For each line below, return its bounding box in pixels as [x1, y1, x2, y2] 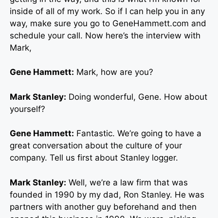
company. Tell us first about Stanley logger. [10, 153, 178, 163]
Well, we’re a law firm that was [66, 177, 188, 187]
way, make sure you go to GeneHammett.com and [10, 18, 206, 28]
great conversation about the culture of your [10, 141, 182, 151]
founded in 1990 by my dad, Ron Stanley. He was [10, 189, 204, 200]
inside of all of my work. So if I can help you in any [10, 6, 205, 16]
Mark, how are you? [74, 67, 153, 77]
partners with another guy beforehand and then [10, 201, 197, 212]
